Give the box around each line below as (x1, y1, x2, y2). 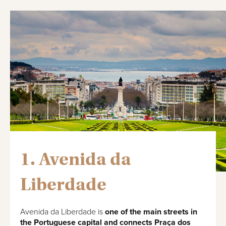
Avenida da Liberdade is (20, 206, 105, 217)
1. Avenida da (20, 147, 131, 170)
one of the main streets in (105, 206, 197, 217)
